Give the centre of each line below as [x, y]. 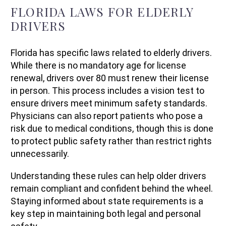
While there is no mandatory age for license [98, 65]
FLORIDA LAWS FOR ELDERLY [102, 11]
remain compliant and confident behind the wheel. [112, 189]
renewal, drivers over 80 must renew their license [110, 78]
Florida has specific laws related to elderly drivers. [111, 52]
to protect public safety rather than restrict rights [111, 141]
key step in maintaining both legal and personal [106, 214]
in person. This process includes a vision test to [107, 90]
